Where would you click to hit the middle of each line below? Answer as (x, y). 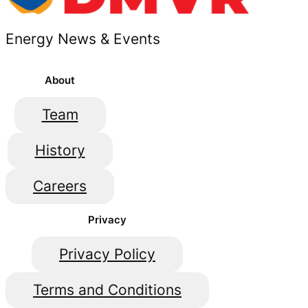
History (60, 150)
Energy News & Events (83, 39)
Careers (60, 186)
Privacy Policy (107, 254)
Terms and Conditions (107, 289)
